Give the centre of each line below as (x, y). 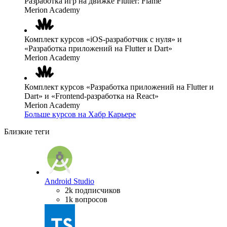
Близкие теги (27, 131)
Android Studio (69, 181)
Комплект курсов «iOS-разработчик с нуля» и (103, 39)
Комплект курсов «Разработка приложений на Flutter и (119, 87)
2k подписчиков (93, 190)
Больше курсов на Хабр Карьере (80, 114)
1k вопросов (86, 199)
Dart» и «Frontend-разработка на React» (91, 96)
